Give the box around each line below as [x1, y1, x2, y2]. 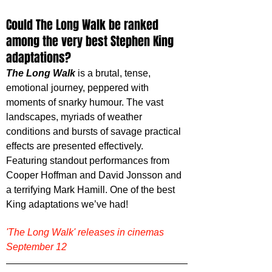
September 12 [6, 242, 67, 253]
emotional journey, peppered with [6, 83, 151, 93]
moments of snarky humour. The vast [6, 97, 166, 108]
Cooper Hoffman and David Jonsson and [6, 170, 184, 181]
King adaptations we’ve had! [6, 199, 128, 210]
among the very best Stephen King [6, 32, 177, 51]
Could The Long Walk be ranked [6, 16, 161, 35]
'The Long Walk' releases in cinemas [6, 227, 166, 238]
